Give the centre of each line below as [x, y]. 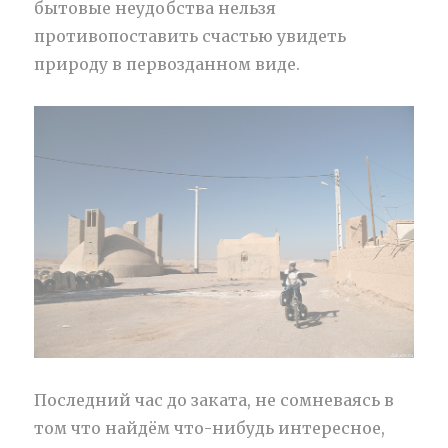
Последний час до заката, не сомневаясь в [214, 400]
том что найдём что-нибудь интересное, [210, 428]
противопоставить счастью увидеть [190, 35]
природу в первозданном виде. [167, 63]
